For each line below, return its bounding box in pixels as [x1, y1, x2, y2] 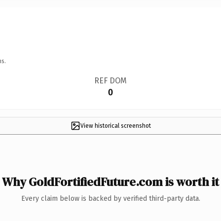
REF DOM [94, 75, 127, 85]
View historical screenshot [80, 122, 151, 129]
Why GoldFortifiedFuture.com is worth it [2, 173, 219, 190]
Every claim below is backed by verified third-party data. [21, 194, 200, 203]
